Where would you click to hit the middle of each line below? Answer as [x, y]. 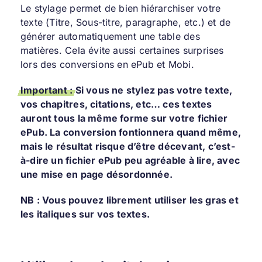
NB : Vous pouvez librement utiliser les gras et [129, 200]
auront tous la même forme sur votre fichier [124, 118]
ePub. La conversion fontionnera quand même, [131, 132]
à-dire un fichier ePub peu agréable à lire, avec [130, 160]
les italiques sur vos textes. [85, 214]
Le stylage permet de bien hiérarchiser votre [120, 8]
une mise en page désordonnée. [96, 174]
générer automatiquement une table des [110, 36]
